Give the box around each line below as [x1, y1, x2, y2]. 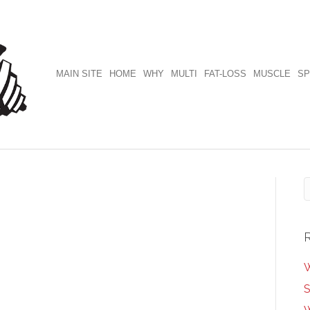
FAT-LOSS [204, 69, 246, 79]
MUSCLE [253, 69, 291, 79]
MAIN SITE [56, 69, 102, 79]
